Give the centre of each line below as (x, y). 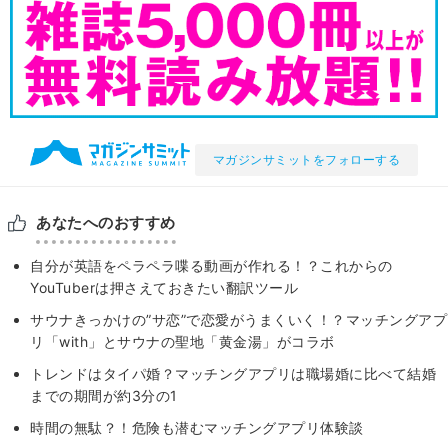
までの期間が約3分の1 (104, 395)
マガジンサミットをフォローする (306, 159)
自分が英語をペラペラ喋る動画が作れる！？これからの (211, 265)
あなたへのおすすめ (106, 222)
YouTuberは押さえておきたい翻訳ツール (164, 287)
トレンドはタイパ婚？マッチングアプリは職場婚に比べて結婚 (233, 373)
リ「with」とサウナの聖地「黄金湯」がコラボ (182, 341)
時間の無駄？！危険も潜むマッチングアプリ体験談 (197, 427)
